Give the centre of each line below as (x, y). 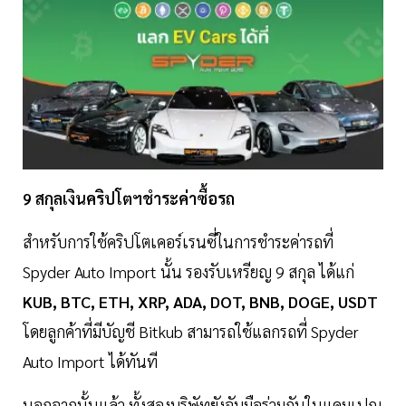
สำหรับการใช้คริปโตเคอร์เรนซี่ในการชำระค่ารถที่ (178, 242)
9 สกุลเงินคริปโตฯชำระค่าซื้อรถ (129, 198)
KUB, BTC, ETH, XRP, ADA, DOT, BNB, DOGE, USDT (200, 302)
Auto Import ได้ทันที (90, 362)
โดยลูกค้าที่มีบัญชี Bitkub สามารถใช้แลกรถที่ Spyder (191, 332)
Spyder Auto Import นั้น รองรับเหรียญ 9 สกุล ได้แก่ (188, 272)
